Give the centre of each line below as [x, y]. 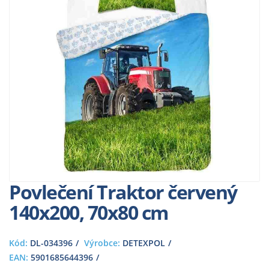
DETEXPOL [143, 243]
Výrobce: [102, 243]
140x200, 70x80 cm [89, 212]
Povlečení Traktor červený [123, 192]
